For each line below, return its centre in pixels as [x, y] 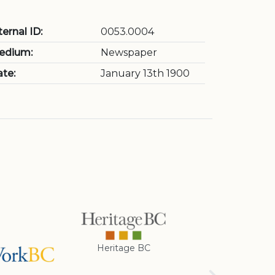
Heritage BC [123, 248]
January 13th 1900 [145, 73]
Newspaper [129, 52]
